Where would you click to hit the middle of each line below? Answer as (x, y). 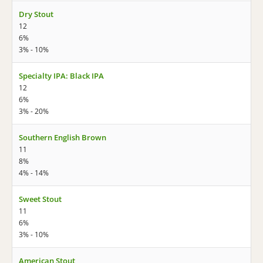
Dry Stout (36, 14)
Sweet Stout (40, 199)
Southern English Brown (63, 137)
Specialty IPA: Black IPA (61, 76)
